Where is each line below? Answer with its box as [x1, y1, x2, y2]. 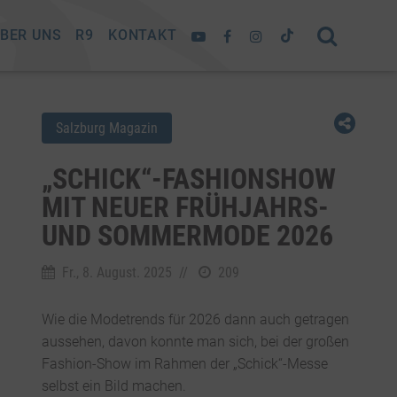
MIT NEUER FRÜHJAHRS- [41, 191, 329, 224]
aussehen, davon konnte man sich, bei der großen [41, 333, 349, 350]
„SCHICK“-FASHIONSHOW [41, 162, 336, 196]
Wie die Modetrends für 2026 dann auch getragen [41, 311, 349, 328]
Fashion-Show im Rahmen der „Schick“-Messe [41, 355, 328, 372]
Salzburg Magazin [55, 120, 158, 136]
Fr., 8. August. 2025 [61, 264, 172, 281]
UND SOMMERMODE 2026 [41, 219, 333, 253]
